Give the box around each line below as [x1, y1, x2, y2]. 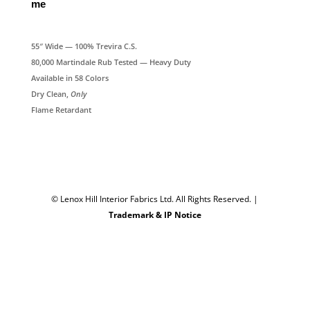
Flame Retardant [30, 104, 91, 115]
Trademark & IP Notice [108, 209, 201, 221]
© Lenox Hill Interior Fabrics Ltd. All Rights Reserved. [51, 193, 254, 205]
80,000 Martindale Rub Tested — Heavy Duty [30, 57, 191, 67]
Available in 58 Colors [30, 73, 109, 83]
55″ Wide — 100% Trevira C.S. [30, 41, 137, 51]
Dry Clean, [30, 89, 71, 99]
